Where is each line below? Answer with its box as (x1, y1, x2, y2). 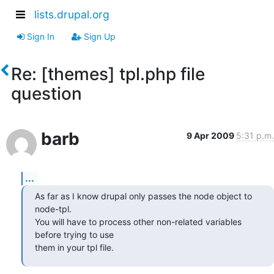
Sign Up (81, 31, 116, 42)
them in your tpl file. (35, 242, 114, 253)
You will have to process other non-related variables (35, 216, 242, 227)
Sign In (24, 31, 54, 42)
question (10, 83, 82, 104)
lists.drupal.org (34, 8, 109, 21)
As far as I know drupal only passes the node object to (35, 190, 252, 201)
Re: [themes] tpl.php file (10, 63, 205, 84)
